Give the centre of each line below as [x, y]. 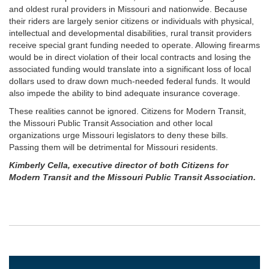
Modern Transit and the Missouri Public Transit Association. [132, 177]
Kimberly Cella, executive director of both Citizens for [119, 165]
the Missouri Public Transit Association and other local [111, 123]
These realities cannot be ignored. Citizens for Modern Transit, [128, 111]
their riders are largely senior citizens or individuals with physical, [131, 21]
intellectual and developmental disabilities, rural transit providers [130, 33]
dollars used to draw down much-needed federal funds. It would [130, 81]
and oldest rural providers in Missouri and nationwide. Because [128, 9]
